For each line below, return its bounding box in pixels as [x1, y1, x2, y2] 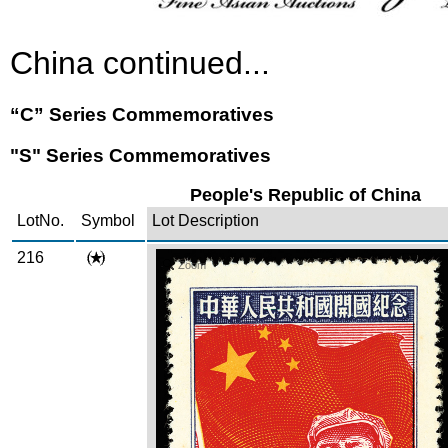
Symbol [81, 212, 135, 230]
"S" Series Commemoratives [10, 144, 271, 166]
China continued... [10, 45, 270, 82]
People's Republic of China [190, 185, 421, 206]
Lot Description [152, 212, 259, 230]
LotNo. [17, 212, 64, 230]
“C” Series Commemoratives [10, 103, 274, 125]
